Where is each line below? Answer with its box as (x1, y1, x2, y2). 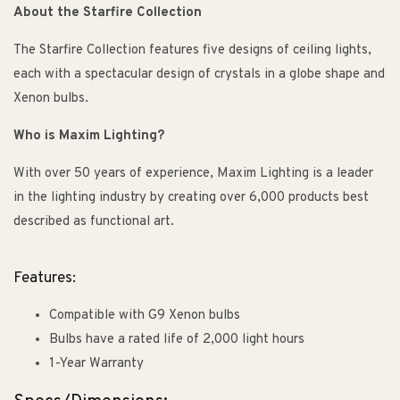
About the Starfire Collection (13, 4, 202, 22)
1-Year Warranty (49, 355, 144, 373)
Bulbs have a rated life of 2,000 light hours (49, 331, 304, 349)
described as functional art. (13, 213, 174, 231)
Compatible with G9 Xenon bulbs (49, 307, 240, 325)
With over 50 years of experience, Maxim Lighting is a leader (13, 165, 373, 183)
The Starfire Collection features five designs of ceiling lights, (13, 42, 371, 60)
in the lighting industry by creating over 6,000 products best (13, 189, 369, 207)
